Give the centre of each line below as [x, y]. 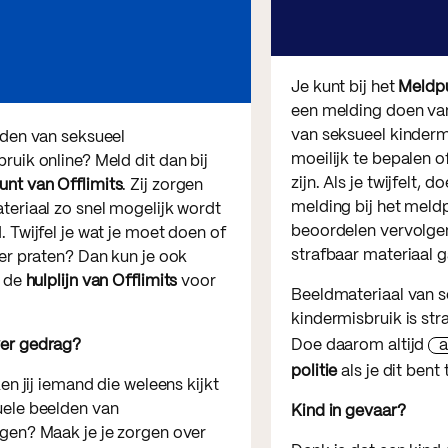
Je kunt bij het [345, 87]
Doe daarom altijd [360, 346]
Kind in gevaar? [348, 411]
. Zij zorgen [163, 185]
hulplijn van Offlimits [101, 281]
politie [314, 371]
